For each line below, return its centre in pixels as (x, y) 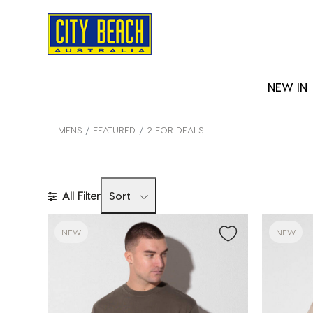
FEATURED (114, 129)
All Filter (81, 196)
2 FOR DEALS (175, 129)
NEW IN (287, 87)
